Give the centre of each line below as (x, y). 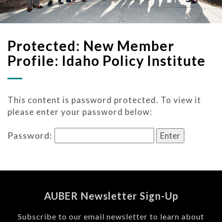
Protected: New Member (91, 45)
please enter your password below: (80, 111)
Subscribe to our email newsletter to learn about (111, 216)
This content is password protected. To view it (104, 100)
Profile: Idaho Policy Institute (107, 60)
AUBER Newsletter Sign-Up (111, 195)
